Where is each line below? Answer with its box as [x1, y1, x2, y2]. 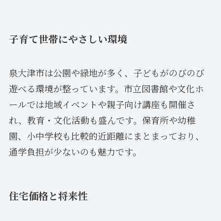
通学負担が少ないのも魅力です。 [8, 145, 142, 158]
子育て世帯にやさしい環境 [8, 32, 127, 46]
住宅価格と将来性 [8, 188, 88, 203]
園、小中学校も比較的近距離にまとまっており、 [8, 129, 204, 143]
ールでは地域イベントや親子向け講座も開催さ [8, 98, 195, 111]
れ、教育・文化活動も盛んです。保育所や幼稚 [8, 113, 195, 127]
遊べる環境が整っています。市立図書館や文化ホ [8, 82, 204, 95]
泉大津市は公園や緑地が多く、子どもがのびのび [8, 66, 204, 79]
